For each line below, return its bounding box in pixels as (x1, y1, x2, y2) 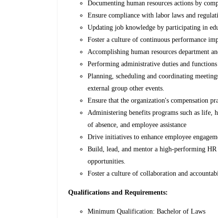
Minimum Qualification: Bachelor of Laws (88, 208, 206, 216)
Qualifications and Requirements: (68, 189, 168, 197)
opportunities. (88, 158, 126, 165)
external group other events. (88, 85, 165, 92)
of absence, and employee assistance (88, 121, 187, 129)
